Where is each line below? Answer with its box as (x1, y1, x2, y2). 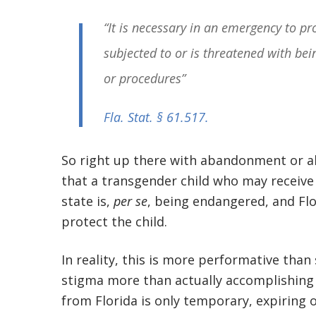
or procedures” (104, 70, 186, 87)
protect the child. (61, 213, 167, 230)
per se (114, 193, 147, 209)
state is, (61, 193, 114, 209)
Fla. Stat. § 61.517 (104, 109, 205, 126)
